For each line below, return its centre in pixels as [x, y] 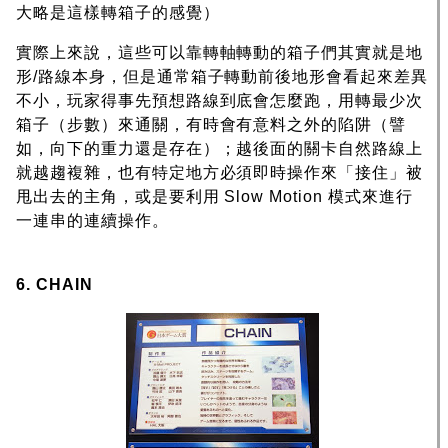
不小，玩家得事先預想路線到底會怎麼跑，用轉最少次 [220, 101]
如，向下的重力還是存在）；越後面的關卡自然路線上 [220, 149]
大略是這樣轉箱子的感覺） [118, 13]
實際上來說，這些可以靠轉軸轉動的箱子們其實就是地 [220, 53]
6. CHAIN [54, 285]
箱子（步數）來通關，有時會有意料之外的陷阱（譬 [211, 125]
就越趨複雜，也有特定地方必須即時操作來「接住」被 [220, 173]
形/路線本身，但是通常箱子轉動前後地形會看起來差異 [222, 77]
